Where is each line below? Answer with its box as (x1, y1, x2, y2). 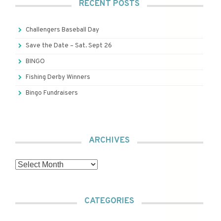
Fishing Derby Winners (26, 73, 90, 81)
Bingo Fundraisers (26, 89, 78, 97)
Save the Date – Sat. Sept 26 (26, 41, 112, 50)
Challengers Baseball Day (26, 26, 99, 34)
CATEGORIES (84, 196, 134, 207)
